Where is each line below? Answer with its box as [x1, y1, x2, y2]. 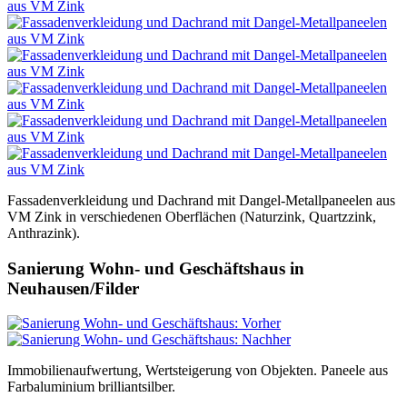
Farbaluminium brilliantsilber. [7, 379, 175, 395]
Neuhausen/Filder [7, 278, 139, 298]
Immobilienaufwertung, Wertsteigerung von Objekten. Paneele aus [7, 362, 388, 379]
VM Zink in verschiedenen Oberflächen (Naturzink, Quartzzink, [7, 208, 376, 224]
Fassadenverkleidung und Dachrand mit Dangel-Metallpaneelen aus [7, 192, 395, 208]
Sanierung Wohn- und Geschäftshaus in [7, 258, 304, 278]
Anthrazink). [7, 224, 80, 241]
